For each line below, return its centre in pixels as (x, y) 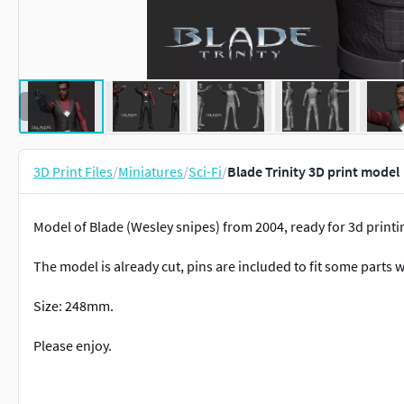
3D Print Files (73, 171)
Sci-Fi (205, 171)
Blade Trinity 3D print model (313, 171)
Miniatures (151, 171)
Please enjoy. (73, 345)
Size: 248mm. (73, 306)
